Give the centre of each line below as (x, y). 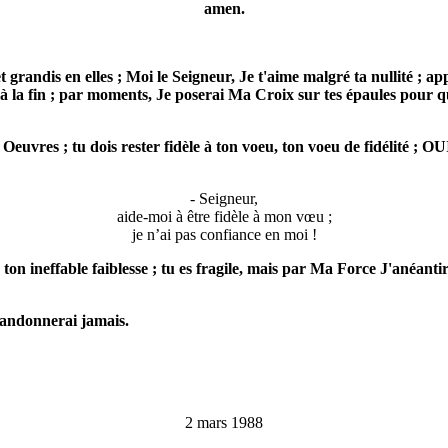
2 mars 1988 (224, 423)
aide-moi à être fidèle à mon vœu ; (224, 217)
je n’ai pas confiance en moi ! (224, 235)
